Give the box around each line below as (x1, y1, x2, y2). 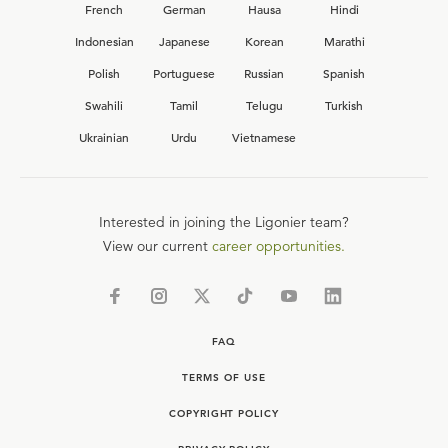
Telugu (245, 97, 283, 113)
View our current (103, 237, 208, 255)
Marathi (323, 33, 365, 49)
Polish (88, 65, 120, 81)
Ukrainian (79, 129, 129, 145)
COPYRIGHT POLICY (168, 407, 280, 420)
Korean (244, 33, 284, 49)
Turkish (325, 97, 363, 113)
